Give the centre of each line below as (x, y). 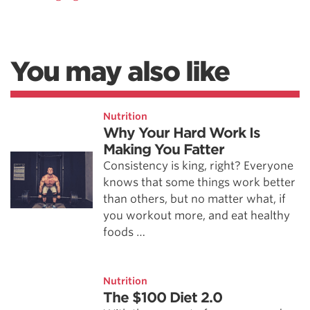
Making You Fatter (164, 149)
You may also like (120, 72)
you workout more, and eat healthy (197, 216)
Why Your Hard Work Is (182, 133)
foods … (125, 232)
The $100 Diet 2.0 (163, 298)
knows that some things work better (200, 182)
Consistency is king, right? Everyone (199, 166)
